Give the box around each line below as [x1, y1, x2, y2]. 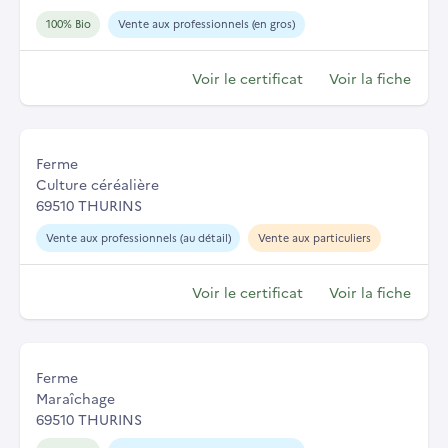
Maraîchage [36, 388, 115, 409]
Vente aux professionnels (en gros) [117, 16, 295, 32]
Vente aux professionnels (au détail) [45, 230, 231, 246]
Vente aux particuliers [257, 230, 371, 246]
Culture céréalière [36, 174, 159, 195]
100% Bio [45, 16, 91, 32]
